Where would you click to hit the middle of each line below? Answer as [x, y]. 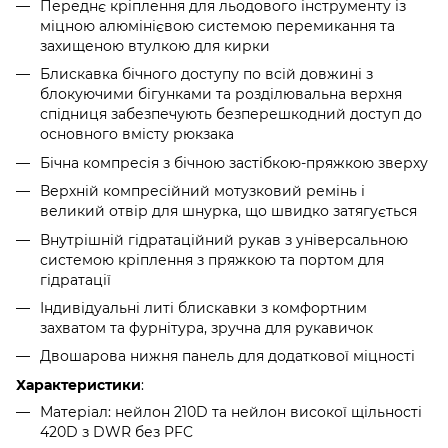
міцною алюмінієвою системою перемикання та [217, 26]
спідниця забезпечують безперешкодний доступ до [231, 114]
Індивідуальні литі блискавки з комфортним [203, 308]
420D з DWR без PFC [116, 431]
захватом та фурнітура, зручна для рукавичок [206, 328]
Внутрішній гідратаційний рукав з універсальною [224, 239]
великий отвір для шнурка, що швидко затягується [228, 211]
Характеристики [78, 384]
